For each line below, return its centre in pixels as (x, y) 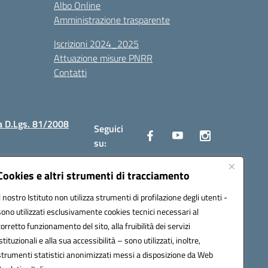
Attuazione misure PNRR (103, 58)
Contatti (70, 72)
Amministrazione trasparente (112, 20)
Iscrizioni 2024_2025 (96, 44)
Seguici (108, 129)
